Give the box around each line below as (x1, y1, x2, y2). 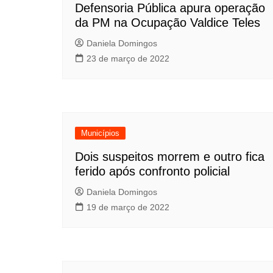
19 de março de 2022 (87, 202, 169, 212)
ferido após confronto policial (75, 165, 230, 178)
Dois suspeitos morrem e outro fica (75, 150, 264, 163)
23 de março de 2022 (87, 54, 169, 63)
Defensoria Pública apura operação (75, 1, 265, 15)
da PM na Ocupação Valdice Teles (75, 16, 260, 29)
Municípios (81, 129, 119, 138)
